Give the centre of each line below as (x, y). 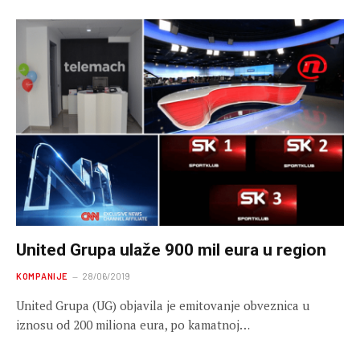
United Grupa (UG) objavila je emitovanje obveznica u (163, 306)
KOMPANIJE (42, 276)
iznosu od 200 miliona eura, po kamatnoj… (133, 325)
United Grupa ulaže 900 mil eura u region (171, 250)
